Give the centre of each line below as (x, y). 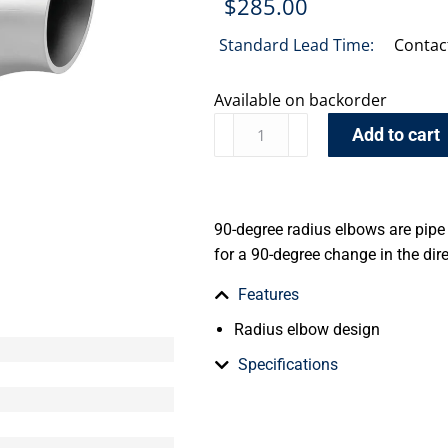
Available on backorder (300, 100)
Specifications (288, 364)
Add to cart (396, 134)
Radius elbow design (307, 329)
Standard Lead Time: (296, 45)
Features (268, 294)
